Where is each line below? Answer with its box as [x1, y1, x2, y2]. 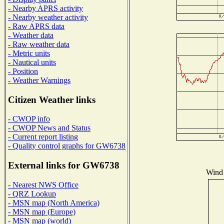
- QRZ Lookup [8, 189, 56, 198]
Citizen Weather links [8, 94, 95, 105]
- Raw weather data [8, 39, 69, 48]
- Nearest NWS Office [8, 180, 78, 189]
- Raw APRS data [8, 21, 64, 30]
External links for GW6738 [8, 160, 119, 171]
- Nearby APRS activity [8, 3, 83, 12]
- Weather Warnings [8, 75, 70, 84]
